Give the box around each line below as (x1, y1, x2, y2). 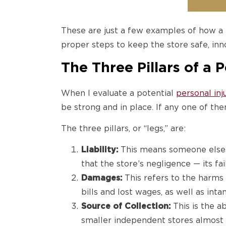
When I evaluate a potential (61, 88, 176, 98)
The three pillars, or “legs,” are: (61, 123, 186, 133)
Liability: (81, 144, 118, 154)
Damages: (81, 173, 122, 183)
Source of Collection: (81, 201, 171, 211)
